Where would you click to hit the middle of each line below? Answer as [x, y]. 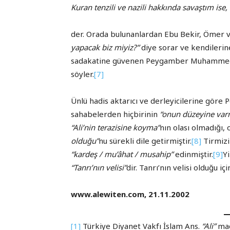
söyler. [82, 74]
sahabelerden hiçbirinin [115, 114]
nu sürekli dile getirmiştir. [145, 141]
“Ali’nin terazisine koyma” [115, 128]
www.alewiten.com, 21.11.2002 [130, 194]
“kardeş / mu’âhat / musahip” [122, 154]
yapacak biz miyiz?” [105, 47]
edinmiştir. [193, 154]
